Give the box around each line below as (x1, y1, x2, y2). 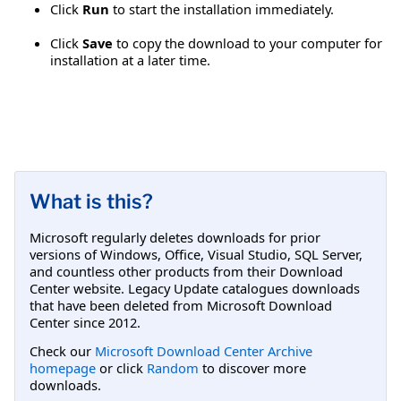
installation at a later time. (50, 50, 210, 69)
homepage (30, 358, 96, 377)
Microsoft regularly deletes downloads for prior (30, 227, 320, 246)
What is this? (30, 189, 153, 213)
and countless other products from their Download (30, 261, 343, 280)
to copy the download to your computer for (113, 33, 382, 52)
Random (147, 358, 199, 377)
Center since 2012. (30, 312, 141, 331)
